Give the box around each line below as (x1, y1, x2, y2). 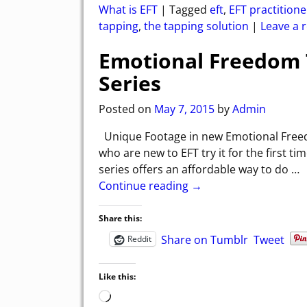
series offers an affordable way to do (99, 162, 291, 177)
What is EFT (99, 1, 158, 17)
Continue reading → (99, 178, 202, 194)
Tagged (169, 1, 207, 17)
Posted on (99, 101, 154, 117)
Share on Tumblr (161, 232, 248, 248)
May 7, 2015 (154, 101, 214, 117)
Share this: (99, 212, 142, 225)
